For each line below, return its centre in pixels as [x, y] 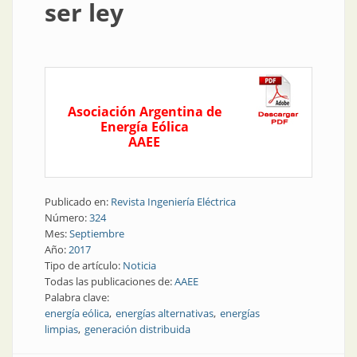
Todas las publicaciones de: [110, 281]
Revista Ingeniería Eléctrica [173, 202]
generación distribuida [137, 329]
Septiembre [97, 233]
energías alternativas [165, 313]
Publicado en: [78, 202]
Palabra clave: [78, 297]
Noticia [139, 265]
